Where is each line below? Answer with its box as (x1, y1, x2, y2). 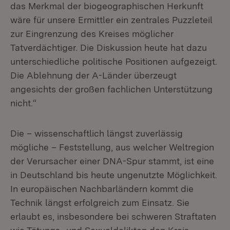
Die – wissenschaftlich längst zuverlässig (10, 128, 183, 139)
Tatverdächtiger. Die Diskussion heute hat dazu (10, 42, 207, 53)
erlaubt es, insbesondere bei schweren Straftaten (10, 211, 216, 222)
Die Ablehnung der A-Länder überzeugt (10, 70, 177, 81)
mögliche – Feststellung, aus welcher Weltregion (10, 142, 214, 152)
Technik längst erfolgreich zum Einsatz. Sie (10, 197, 189, 208)
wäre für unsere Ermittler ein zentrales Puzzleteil (10, 14, 213, 25)
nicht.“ (10, 98, 36, 108)
